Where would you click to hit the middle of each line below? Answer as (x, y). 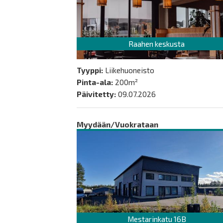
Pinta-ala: (95, 82)
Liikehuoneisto (130, 70)
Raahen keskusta (157, 44)
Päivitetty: (96, 94)
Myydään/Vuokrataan (117, 124)
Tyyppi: (90, 70)
